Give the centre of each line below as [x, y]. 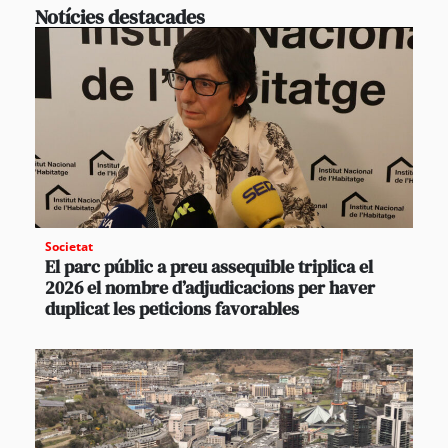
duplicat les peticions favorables [172, 309]
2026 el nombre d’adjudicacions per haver [210, 288]
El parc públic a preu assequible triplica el [209, 267]
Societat [69, 247]
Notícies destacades [120, 17]
